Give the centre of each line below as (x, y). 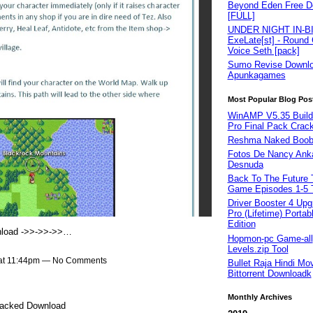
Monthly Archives (260, 297)
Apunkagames (256, 75)
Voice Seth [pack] (263, 51)
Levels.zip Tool (258, 249)
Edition (241, 224)
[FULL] (241, 15)
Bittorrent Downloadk (269, 273)
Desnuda (245, 164)
